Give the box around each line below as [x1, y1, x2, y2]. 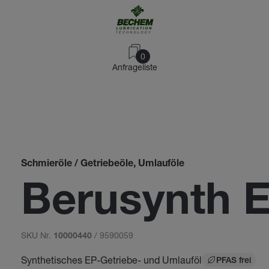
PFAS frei [216, 257, 251, 265]
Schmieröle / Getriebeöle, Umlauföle [20, 160, 184, 169]
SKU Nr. [20, 230, 53, 240]
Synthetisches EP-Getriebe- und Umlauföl [20, 254, 202, 265]
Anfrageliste [112, 62, 157, 72]
